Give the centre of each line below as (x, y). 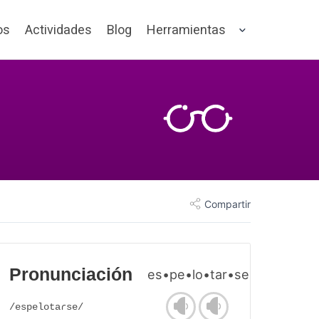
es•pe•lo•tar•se (198, 274)
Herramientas (186, 30)
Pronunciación (71, 275)
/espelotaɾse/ (46, 307)
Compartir (228, 204)
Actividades (58, 30)
